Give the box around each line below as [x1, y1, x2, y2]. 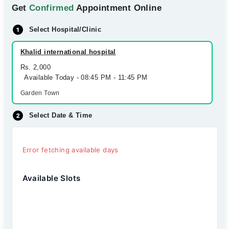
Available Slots [22, 173, 81, 183]
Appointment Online [74, 3, 162, 13]
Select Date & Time [29, 111, 93, 119]
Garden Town [20, 89, 60, 97]
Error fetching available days [22, 146, 119, 154]
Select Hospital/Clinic [29, 26, 102, 33]
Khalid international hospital [20, 48, 116, 56]
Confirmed [29, 3, 74, 13]
